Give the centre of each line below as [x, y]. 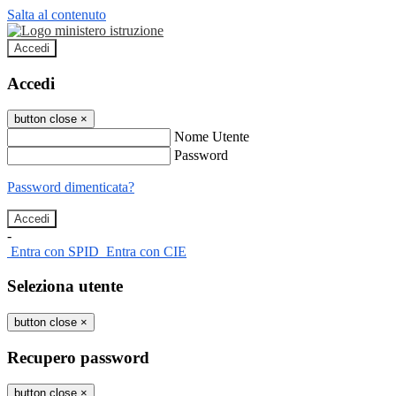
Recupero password [78, 357]
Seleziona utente [65, 286]
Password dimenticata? [71, 187]
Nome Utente [212, 137]
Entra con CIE [146, 252]
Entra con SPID [55, 252]
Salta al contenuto [57, 15]
